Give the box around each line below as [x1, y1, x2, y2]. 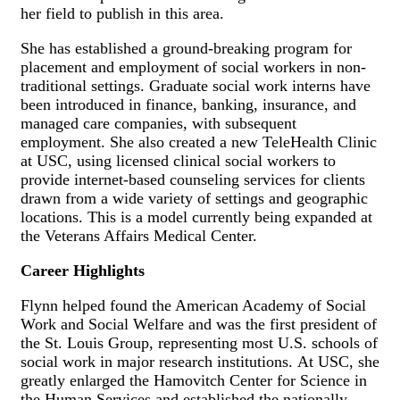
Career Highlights [21, 262, 145, 280]
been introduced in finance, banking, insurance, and [21, 96, 356, 114]
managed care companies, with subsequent [21, 114, 296, 133]
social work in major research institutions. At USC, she [21, 353, 379, 371]
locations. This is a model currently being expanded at [21, 208, 372, 227]
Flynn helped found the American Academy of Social [21, 296, 366, 315]
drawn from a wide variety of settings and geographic [21, 189, 368, 208]
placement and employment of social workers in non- [21, 58, 366, 77]
